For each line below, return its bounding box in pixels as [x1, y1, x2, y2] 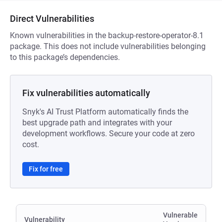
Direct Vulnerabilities [10, 13, 94, 24]
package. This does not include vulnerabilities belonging [10, 42, 206, 51]
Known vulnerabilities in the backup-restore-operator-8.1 [10, 31, 204, 40]
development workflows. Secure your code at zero [22, 129, 195, 138]
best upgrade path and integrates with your [22, 118, 172, 127]
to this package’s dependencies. [10, 53, 120, 62]
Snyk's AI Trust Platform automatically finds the [22, 107, 188, 116]
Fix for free [29, 165, 63, 173]
